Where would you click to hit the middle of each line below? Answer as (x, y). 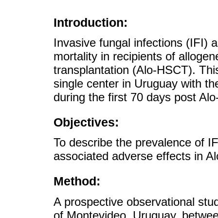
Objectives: (86, 122)
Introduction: (91, 22)
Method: (77, 181)
